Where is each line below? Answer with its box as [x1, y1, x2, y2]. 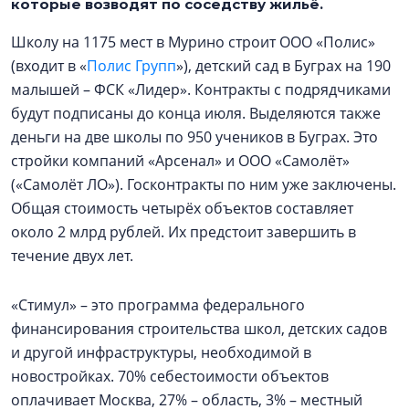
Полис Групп [87, 56, 176, 76]
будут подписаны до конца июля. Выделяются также [11, 103, 381, 123]
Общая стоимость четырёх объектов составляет [11, 198, 353, 218]
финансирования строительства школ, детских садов [11, 319, 387, 339]
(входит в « [11, 56, 87, 76]
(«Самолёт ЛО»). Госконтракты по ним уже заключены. [11, 174, 396, 194]
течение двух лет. [11, 246, 137, 266]
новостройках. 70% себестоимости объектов [11, 366, 329, 386]
